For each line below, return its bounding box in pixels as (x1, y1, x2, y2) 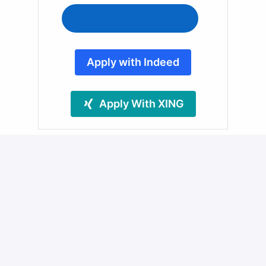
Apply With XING (99, 97, 184, 110)
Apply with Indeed (87, 56, 179, 69)
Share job (106, 151, 160, 166)
